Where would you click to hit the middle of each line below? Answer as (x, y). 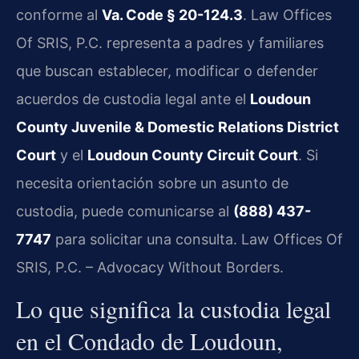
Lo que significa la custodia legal (173, 309)
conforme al (59, 14)
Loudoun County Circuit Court (193, 155)
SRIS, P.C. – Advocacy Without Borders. (150, 267)
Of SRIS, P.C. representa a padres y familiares (170, 42)
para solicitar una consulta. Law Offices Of (197, 239)
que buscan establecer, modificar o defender (167, 71)
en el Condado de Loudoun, (149, 341)
